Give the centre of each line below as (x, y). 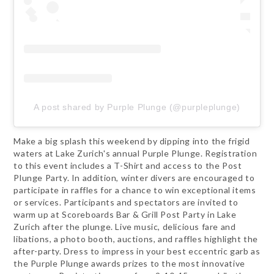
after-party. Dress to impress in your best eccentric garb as (137, 251)
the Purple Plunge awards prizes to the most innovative (129, 264)
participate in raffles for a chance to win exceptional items (135, 190)
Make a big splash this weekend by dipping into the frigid (132, 141)
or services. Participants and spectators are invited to (126, 202)
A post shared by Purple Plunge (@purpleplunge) (137, 107)
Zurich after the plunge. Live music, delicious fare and (125, 227)
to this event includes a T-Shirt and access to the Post (128, 166)
